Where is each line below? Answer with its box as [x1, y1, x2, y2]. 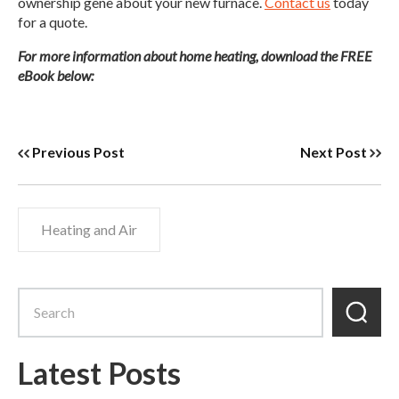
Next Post [299, 142, 367, 160]
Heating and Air [41, 220, 137, 238]
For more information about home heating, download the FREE [18, 46, 372, 64]
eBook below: [18, 66, 94, 84]
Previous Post [32, 142, 126, 160]
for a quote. [18, 12, 90, 30]
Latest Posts [18, 354, 181, 391]
